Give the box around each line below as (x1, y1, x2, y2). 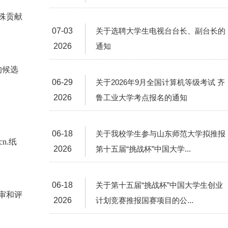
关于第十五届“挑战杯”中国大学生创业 (96, 181, 223, 189)
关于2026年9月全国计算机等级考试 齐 (96, 78, 225, 87)
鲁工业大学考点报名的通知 (96, 93, 187, 102)
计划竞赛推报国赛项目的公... (96, 196, 193, 205)
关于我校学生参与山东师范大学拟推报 (96, 129, 225, 138)
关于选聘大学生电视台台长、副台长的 (96, 26, 225, 35)
